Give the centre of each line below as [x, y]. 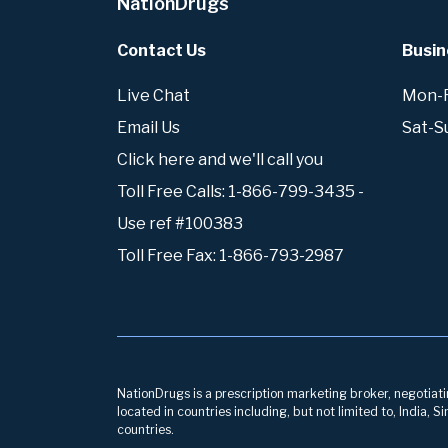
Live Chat [153, 96]
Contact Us [161, 50]
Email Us [148, 128]
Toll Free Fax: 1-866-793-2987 [230, 256]
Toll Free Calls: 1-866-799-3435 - [240, 192]
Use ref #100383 [180, 224]
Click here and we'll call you [220, 160]
